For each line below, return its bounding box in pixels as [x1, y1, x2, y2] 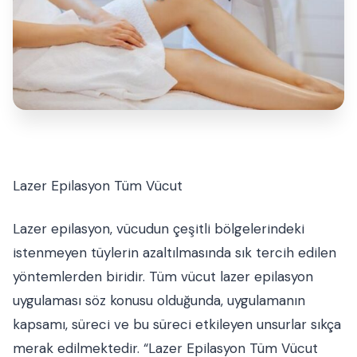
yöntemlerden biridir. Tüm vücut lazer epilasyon [13, 268, 313, 286]
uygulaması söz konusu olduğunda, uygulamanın [13, 292, 305, 310]
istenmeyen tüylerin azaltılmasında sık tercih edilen [13, 244, 336, 262]
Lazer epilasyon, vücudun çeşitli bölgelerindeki [13, 220, 304, 238]
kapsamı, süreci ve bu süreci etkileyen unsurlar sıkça [13, 316, 341, 334]
